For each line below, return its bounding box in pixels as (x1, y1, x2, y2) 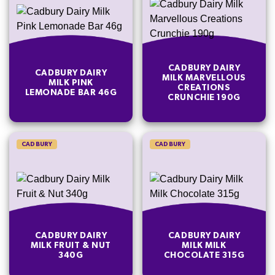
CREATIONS (177, 83, 231, 92)
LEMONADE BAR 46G (25, 88, 117, 97)
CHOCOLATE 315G (163, 250, 245, 260)
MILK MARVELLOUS (162, 73, 246, 82)
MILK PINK (48, 78, 94, 87)
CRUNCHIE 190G (168, 93, 241, 102)
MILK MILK (182, 241, 227, 250)
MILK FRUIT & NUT (31, 241, 111, 250)
